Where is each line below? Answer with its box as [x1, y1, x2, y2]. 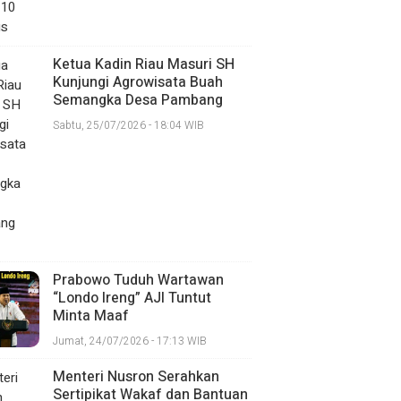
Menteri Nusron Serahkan [52, 365, 219, 388]
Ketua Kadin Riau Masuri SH [52, 54, 235, 76]
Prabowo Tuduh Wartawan [52, 269, 224, 292]
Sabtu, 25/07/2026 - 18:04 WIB [52, 116, 204, 133]
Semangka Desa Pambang [52, 90, 223, 112]
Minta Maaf [52, 305, 129, 328]
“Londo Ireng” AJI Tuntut [52, 287, 211, 310]
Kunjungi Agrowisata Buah [52, 72, 223, 94]
